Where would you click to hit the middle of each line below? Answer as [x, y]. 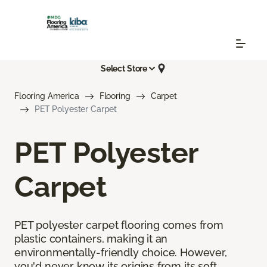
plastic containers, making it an [91, 239]
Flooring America [47, 96]
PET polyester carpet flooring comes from [119, 225]
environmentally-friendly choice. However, [121, 253]
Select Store [124, 68]
